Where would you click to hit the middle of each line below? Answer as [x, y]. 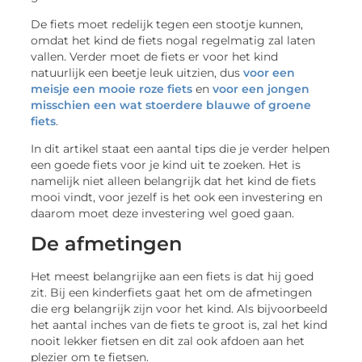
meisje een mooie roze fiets [112, 88]
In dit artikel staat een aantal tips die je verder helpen [181, 148]
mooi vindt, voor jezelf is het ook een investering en [177, 197]
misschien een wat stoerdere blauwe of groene [171, 105]
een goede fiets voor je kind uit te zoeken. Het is [166, 164]
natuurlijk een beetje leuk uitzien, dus [137, 72]
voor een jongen [261, 88]
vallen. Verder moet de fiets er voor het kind [155, 56]
